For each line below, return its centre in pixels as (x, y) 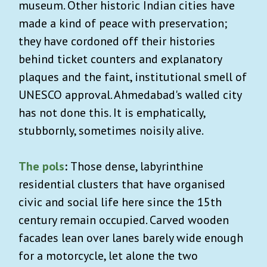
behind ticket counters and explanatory (120, 59)
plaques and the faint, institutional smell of (133, 77)
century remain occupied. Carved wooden (124, 220)
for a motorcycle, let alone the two (108, 255)
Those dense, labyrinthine (137, 166)
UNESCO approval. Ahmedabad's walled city (130, 94)
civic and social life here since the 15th (120, 202)
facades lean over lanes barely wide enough (131, 237)
